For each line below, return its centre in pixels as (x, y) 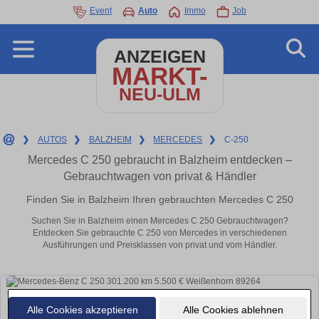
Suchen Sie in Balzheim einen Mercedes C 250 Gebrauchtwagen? (159, 221)
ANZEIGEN (159, 57)
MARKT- (159, 76)
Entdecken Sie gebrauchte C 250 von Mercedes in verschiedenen (159, 233)
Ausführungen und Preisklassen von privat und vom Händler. (159, 245)
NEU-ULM (159, 94)
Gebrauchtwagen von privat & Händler (159, 176)
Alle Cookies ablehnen (233, 309)
